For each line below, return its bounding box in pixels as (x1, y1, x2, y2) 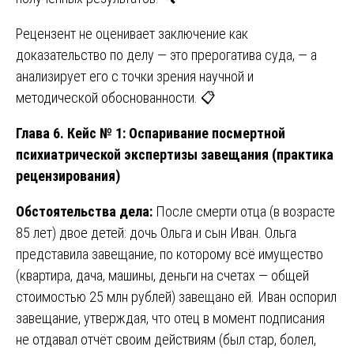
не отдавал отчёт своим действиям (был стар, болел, (16, 331, 316, 348)
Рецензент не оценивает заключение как (16, 25, 248, 43)
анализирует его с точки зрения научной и (16, 68, 254, 85)
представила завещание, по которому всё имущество (16, 246, 323, 263)
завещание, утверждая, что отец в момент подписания (16, 310, 325, 327)
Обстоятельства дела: (16, 203, 153, 220)
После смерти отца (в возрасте (153, 203, 335, 220)
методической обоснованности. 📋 (16, 89, 216, 107)
